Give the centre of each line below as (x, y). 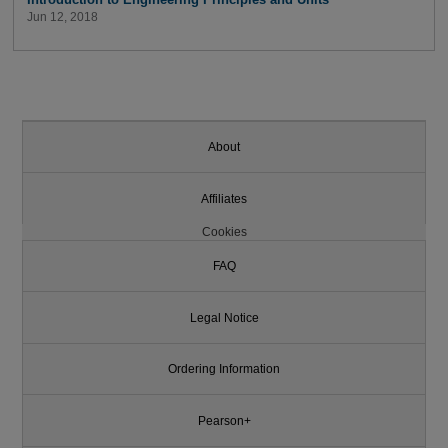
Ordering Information (224, 369)
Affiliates (224, 198)
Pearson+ (224, 420)
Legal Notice (224, 317)
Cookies (224, 231)
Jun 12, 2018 (62, 16)
